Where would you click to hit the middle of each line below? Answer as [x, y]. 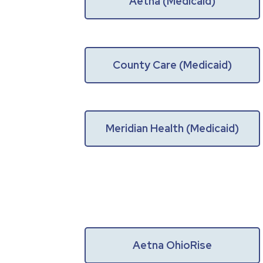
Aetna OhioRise [173, 245]
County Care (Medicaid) [173, 65]
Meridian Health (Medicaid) [173, 129]
